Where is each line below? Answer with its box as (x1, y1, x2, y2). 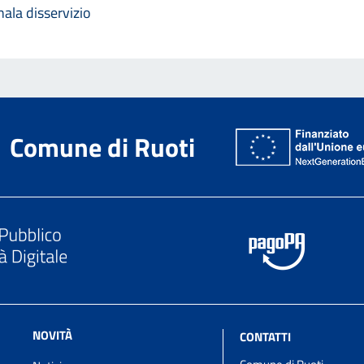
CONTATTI (239, 327, 291, 346)
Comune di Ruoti (10, 127, 195, 167)
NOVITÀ (32, 325, 72, 344)
